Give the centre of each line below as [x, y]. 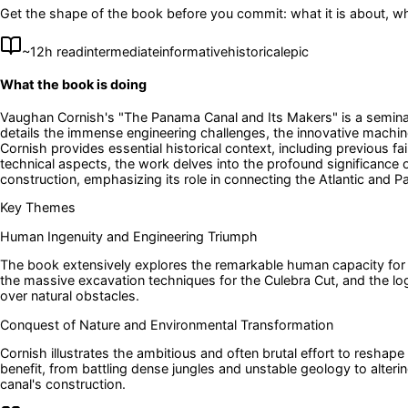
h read [64, 51]
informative [194, 51]
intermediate [122, 51]
